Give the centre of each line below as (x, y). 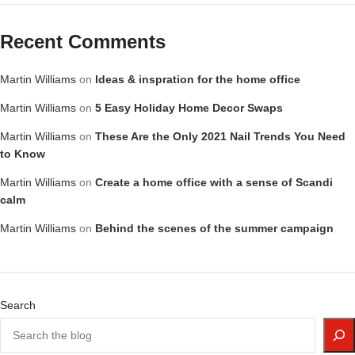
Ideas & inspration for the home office (198, 79)
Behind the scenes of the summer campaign (214, 228)
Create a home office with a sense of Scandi (214, 182)
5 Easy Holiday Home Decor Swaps (189, 108)
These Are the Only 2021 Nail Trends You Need (220, 136)
